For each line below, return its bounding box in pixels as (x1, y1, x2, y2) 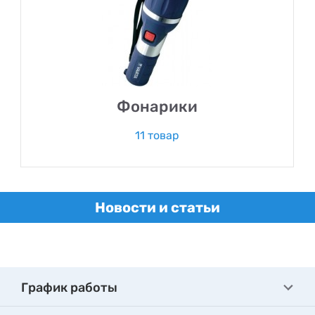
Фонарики (117, 96, 198, 116)
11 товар (135, 129, 179, 142)
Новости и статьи (95, 199, 220, 216)
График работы (21, 280, 117, 295)
